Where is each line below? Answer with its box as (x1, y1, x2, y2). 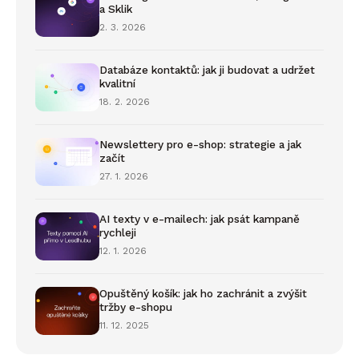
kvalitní (99, 77, 135, 91)
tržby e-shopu (99, 301, 172, 314)
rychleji (99, 226, 136, 240)
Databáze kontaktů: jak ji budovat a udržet (99, 63, 315, 77)
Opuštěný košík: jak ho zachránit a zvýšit (99, 287, 307, 301)
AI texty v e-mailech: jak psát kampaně (99, 212, 300, 226)
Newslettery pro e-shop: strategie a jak (99, 138, 301, 151)
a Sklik (99, 2, 132, 16)
